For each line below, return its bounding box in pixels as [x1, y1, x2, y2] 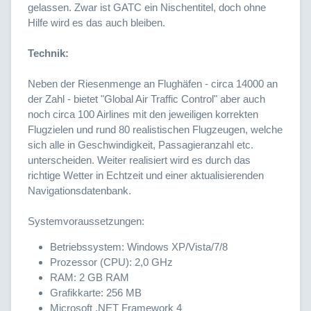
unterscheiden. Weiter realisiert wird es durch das [28, 154, 251, 167]
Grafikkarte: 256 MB [50, 287, 142, 299]
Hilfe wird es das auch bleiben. [28, 17, 165, 29]
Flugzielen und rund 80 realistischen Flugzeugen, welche [28, 124, 283, 136]
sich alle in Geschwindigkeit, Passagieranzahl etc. [28, 139, 253, 151]
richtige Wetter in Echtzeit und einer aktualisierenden [28, 169, 264, 182]
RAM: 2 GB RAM [50, 271, 129, 284]
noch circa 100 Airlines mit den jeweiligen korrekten [28, 108, 258, 121]
